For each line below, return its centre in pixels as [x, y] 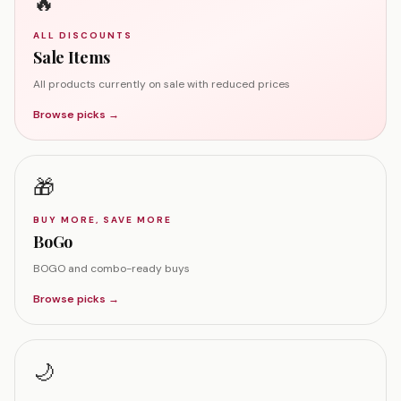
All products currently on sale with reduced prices [162, 84]
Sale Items [72, 57]
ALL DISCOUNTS [83, 35]
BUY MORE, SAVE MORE [102, 220]
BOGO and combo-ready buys [111, 269]
